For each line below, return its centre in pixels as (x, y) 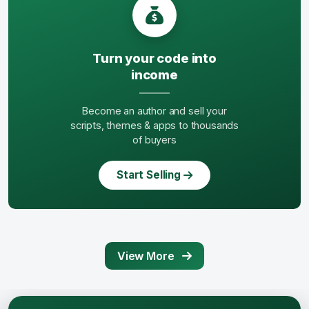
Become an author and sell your (154, 111)
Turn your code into (154, 58)
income (154, 75)
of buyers (154, 140)
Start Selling (149, 175)
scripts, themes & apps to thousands (154, 126)
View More (147, 256)
